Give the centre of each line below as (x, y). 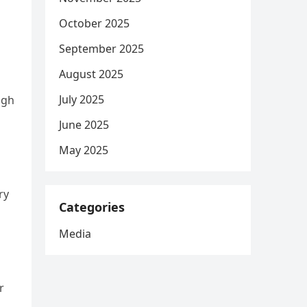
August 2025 (91, 74)
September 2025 (101, 49)
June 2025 (84, 125)
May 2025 (84, 150)
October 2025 (94, 23)
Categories (92, 207)
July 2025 (82, 99)
